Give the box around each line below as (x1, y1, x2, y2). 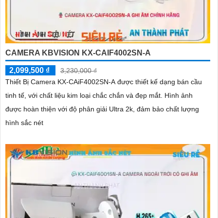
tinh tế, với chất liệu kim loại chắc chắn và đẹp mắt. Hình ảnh (5, 91, 164, 99)
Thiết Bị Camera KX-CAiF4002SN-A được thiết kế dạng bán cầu (5, 77, 202, 86)
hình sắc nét (5, 118, 43, 127)
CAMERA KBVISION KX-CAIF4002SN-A (5, 48, 151, 57)
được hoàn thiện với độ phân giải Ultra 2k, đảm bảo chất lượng (5, 105, 199, 113)
